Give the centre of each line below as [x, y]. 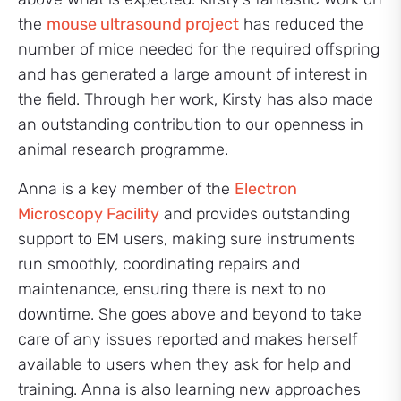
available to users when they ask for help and [184, 364]
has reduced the [301, 24]
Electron [266, 189]
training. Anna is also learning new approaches [189, 389]
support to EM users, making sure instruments [187, 239]
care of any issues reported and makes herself [188, 339]
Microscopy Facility [89, 214]
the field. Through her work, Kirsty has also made [196, 99]
